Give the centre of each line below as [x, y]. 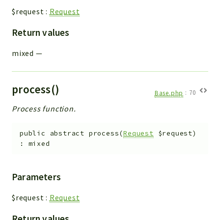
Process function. [44, 109]
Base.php [169, 93]
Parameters [36, 177]
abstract [67, 134]
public [33, 134]
